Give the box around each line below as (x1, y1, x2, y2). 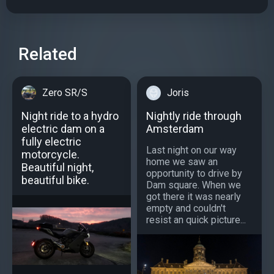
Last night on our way (146, 144, 237, 156)
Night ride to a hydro (21, 109, 119, 122)
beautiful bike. (21, 173, 89, 187)
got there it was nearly (146, 190, 241, 202)
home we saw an (146, 155, 218, 168)
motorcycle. (21, 147, 80, 161)
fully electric (21, 135, 81, 148)
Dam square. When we (146, 179, 241, 191)
